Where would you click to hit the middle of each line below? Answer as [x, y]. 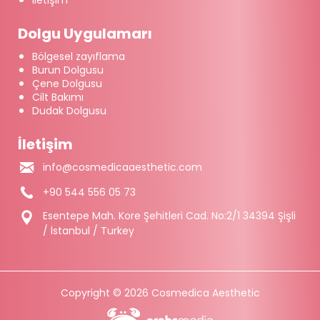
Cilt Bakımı [58, 97]
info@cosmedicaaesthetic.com [122, 167]
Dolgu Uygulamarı [85, 34]
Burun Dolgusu [68, 70]
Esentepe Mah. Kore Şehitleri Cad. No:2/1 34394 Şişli [169, 216]
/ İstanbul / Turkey [89, 231]
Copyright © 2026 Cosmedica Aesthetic [160, 293]
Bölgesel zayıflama [79, 57]
